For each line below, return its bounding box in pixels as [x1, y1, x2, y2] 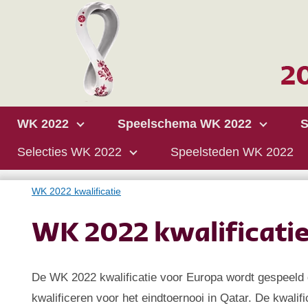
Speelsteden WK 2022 [170, 145, 294, 159]
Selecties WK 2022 [17, 145, 122, 159]
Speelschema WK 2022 [118, 117, 252, 131]
